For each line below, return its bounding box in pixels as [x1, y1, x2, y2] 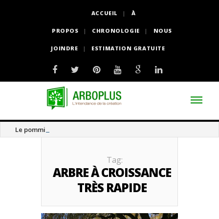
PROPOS [52, 27, 79, 34]
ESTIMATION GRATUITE [91, 44, 165, 52]
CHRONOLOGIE [92, 27, 140, 34]
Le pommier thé [15, 125, 64, 134]
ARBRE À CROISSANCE [53, 164, 171, 180]
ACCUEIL [91, 9, 118, 17]
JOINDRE [51, 44, 78, 52]
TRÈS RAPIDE [77, 179, 147, 196]
